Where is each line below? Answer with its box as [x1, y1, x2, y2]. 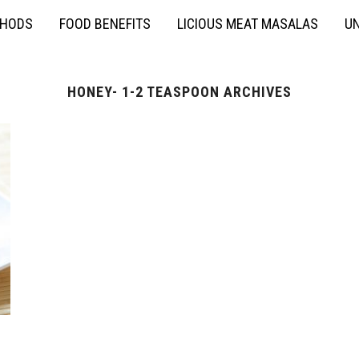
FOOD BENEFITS [59, 15, 151, 32]
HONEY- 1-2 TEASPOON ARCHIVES [67, 83, 292, 100]
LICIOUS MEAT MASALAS [177, 15, 318, 32]
